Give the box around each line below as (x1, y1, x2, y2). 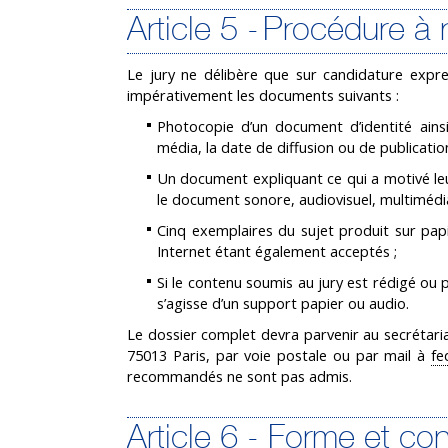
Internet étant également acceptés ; (157, 241, 397, 261)
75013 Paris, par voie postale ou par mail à (127, 345, 431, 365)
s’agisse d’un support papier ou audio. (157, 293, 409, 313)
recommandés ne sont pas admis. (127, 366, 352, 386)
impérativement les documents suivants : (127, 85, 399, 105)
